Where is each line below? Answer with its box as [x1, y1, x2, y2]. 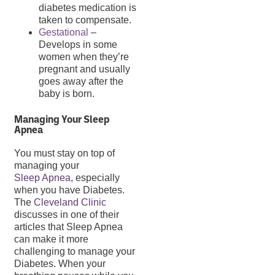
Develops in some [39, 39, 117, 50]
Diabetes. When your [14, 258, 106, 269]
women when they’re [39, 52, 129, 63]
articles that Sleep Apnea [14, 222, 123, 233]
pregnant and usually [39, 64, 130, 75]
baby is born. [39, 88, 95, 99]
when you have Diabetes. [14, 185, 125, 196]
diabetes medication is [39, 2, 136, 14]
